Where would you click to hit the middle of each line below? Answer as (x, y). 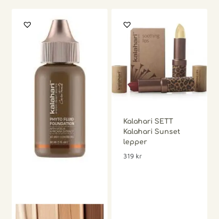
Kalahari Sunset (152, 131)
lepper (135, 142)
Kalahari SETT (148, 121)
